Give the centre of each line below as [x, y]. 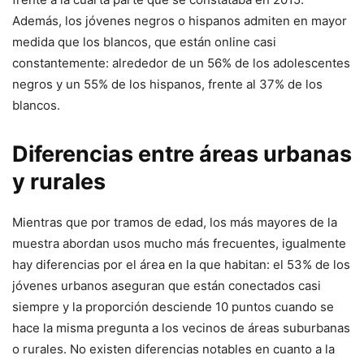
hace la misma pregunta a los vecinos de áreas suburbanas [181, 328]
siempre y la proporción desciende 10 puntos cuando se [173, 307]
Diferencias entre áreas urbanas [182, 154]
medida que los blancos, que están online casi [144, 42]
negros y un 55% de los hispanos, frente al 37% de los [167, 84]
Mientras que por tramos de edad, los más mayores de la [175, 223]
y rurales [59, 182]
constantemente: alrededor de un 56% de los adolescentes [181, 63]
